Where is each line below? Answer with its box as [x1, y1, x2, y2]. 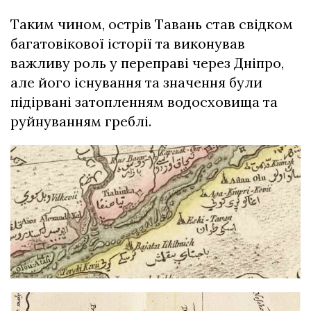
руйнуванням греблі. [10, 112, 151, 131]
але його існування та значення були [10, 74, 262, 92]
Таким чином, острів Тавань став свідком [10, 15, 293, 33]
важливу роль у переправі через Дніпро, [10, 54, 284, 72]
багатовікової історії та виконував [10, 35, 245, 53]
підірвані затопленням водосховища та [10, 93, 278, 111]
